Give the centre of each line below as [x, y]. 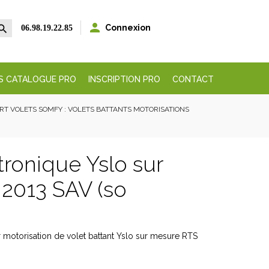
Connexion [128, 27]
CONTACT [193, 79]
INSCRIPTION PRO [124, 79]
